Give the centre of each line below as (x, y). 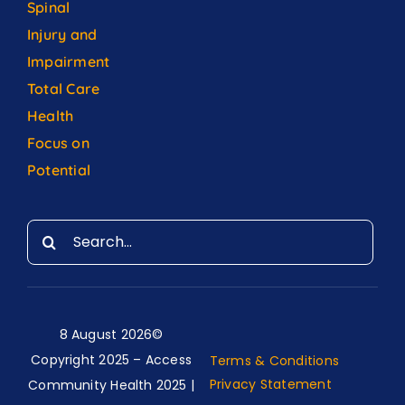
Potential (61, 170)
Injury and (62, 34)
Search (52, 231)
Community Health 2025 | (112, 385)
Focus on (58, 142)
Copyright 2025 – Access (112, 359)
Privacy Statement (270, 384)
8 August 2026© (111, 334)
